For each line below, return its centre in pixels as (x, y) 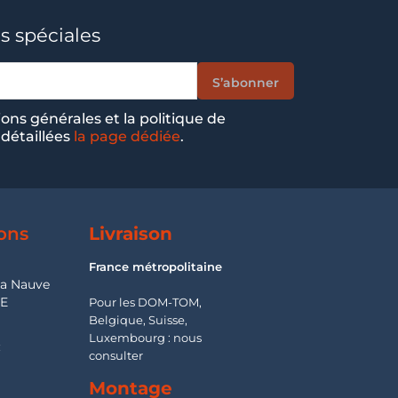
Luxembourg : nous (146, 338)
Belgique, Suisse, (139, 320)
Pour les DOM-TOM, (146, 302)
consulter (116, 355)
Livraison (131, 234)
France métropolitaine (156, 267)
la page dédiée (127, 136)
